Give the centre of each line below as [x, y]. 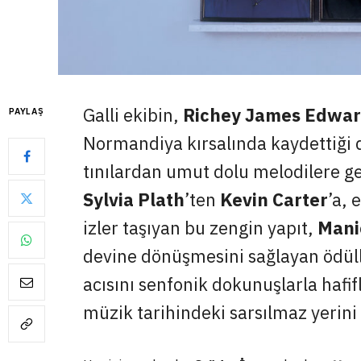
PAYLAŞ [27, 111]
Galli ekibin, [133, 115]
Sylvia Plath [134, 199]
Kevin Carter [274, 199]
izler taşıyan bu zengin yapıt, [200, 228]
